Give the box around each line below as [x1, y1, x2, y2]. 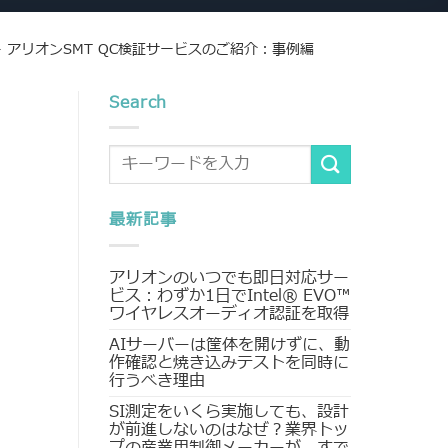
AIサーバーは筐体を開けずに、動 [109, 332, 351, 357]
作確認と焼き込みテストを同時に [109, 350, 350, 375]
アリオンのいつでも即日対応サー [109, 265, 350, 290]
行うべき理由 [109, 368, 206, 393]
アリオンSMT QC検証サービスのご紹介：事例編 [6, 38, 314, 60]
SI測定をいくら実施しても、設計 [109, 399, 350, 424]
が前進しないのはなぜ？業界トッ [109, 417, 350, 442]
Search [109, 90, 168, 115]
